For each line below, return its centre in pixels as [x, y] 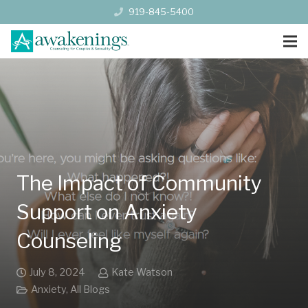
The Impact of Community [139, 183]
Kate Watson [142, 272]
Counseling [69, 241]
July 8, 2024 [57, 272]
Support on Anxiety [107, 212]
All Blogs [90, 290]
